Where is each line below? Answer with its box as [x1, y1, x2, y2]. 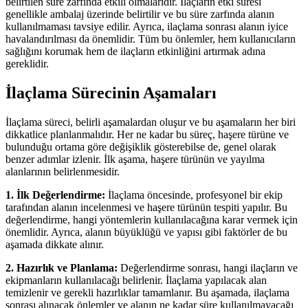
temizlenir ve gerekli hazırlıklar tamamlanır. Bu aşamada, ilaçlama [5, 287, 289, 299]
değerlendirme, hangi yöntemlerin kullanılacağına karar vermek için [5, 214, 298, 226]
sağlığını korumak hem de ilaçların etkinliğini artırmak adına [5, 45, 265, 58]
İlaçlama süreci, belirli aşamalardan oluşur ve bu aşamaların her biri [5, 116, 296, 129]
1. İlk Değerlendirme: [5, 189, 105, 201]
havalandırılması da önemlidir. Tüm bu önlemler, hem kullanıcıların [5, 33, 296, 45]
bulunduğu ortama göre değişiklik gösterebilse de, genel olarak [5, 141, 276, 153]
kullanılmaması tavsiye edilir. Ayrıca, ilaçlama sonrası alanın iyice [5, 21, 288, 33]
